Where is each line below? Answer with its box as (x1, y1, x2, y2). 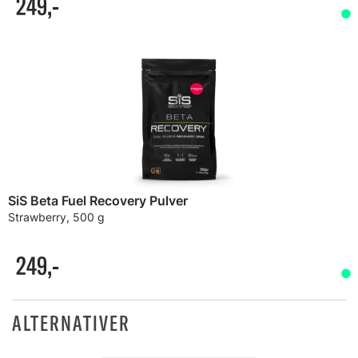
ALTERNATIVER (12, 310, 130, 336)
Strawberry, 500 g (8, 210, 105, 224)
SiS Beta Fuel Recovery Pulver (8, 193, 188, 209)
